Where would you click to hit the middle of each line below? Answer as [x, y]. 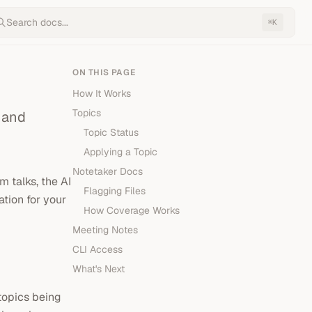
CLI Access [97, 249]
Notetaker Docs [108, 171]
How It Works [102, 93]
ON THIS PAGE [104, 72]
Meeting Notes [105, 230]
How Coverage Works [132, 210]
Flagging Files [115, 191]
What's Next [99, 269]
